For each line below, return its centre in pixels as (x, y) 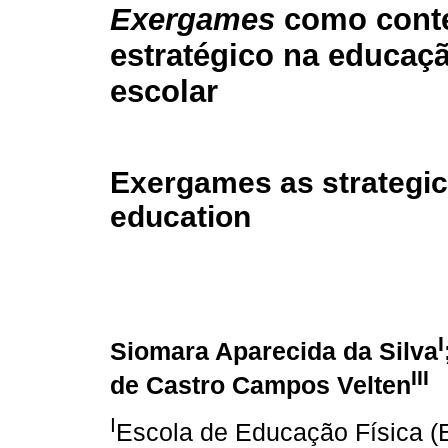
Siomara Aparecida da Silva (274, 351)
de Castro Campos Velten (260, 385)
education (180, 216)
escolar (164, 92)
